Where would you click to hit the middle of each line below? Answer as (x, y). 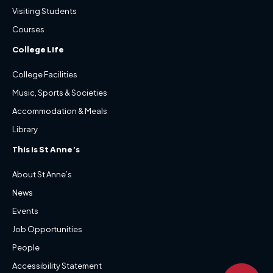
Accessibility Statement (57, 266)
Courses (28, 29)
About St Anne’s (42, 174)
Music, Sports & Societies (60, 93)
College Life (38, 49)
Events (25, 211)
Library (25, 129)
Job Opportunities (47, 229)
